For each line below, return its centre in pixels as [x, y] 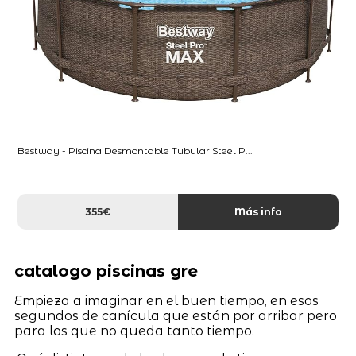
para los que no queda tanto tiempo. [134, 331]
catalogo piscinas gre [106, 271]
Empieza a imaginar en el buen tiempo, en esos [166, 300]
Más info [258, 211]
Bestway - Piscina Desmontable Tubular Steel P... [135, 150]
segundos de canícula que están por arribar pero [175, 315]
